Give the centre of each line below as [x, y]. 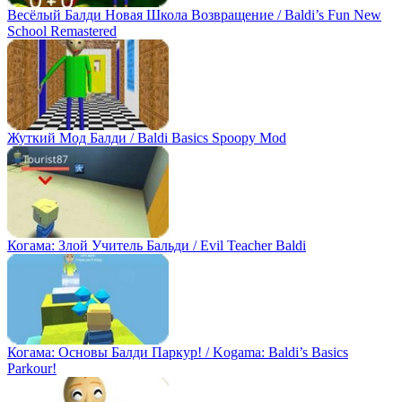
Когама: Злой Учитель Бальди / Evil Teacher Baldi [157, 245]
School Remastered [62, 31]
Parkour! [32, 368]
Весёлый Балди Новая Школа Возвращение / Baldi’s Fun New [194, 14]
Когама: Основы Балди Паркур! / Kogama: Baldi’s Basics [178, 352]
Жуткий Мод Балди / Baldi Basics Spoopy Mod [147, 138]
